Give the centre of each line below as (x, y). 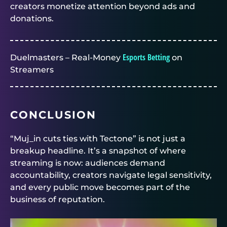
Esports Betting (146, 57)
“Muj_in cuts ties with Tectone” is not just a (98, 138)
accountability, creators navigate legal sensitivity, (111, 175)
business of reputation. (58, 199)
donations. (32, 18)
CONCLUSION (53, 115)
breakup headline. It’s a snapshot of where (98, 150)
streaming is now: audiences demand (88, 163)
